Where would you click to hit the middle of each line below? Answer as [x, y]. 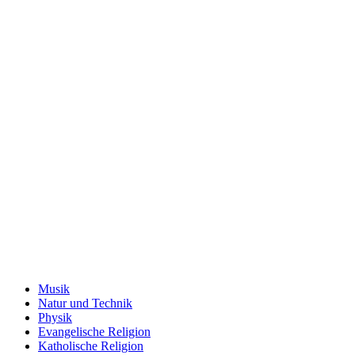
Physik [55, 318]
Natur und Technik [85, 303]
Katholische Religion [91, 346]
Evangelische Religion [94, 332]
